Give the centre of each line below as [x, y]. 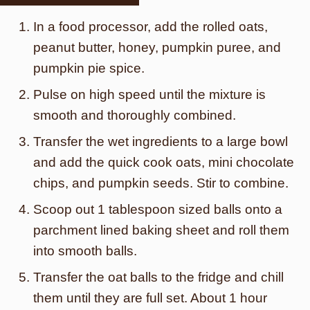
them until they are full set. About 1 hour [150, 298]
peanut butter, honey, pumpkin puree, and [157, 47]
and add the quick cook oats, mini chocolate [164, 162]
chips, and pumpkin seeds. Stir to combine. [161, 183]
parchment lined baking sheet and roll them [161, 230]
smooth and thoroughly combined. [135, 115]
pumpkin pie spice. [89, 68]
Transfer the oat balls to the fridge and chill [158, 277]
